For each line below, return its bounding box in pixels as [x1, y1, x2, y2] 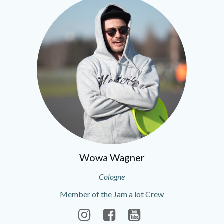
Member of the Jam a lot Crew [60, 189, 164, 199]
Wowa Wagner [79, 151, 145, 163]
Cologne [99, 172, 125, 181]
